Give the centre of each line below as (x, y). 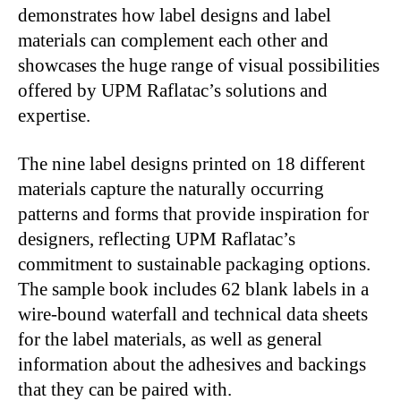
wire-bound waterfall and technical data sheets (193, 314)
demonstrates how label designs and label (175, 15)
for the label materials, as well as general (170, 339)
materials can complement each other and (173, 40)
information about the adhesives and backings (192, 364)
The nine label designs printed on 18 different (192, 163)
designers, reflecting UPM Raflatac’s (157, 239)
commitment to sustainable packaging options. (194, 264)
